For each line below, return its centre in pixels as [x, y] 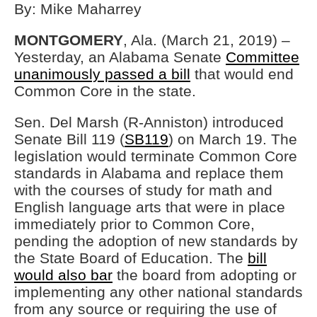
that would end [242, 74]
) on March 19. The [233, 139]
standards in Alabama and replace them [149, 173]
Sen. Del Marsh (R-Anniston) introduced [149, 122]
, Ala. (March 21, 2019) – [207, 40]
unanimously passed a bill [102, 74]
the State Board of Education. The [131, 258]
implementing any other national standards [158, 292]
